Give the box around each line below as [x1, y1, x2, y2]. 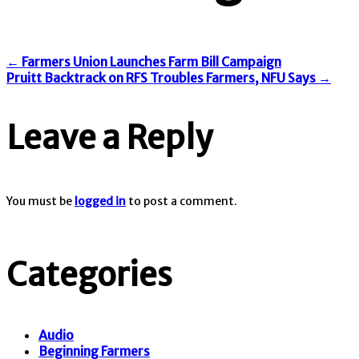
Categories [6, 254, 172, 295]
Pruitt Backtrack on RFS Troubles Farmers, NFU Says [6, 69, 318, 86]
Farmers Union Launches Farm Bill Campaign [19, 53, 281, 70]
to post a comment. [126, 193, 237, 208]
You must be [6, 193, 75, 208]
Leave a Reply [6, 117, 212, 158]
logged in [75, 193, 126, 208]
